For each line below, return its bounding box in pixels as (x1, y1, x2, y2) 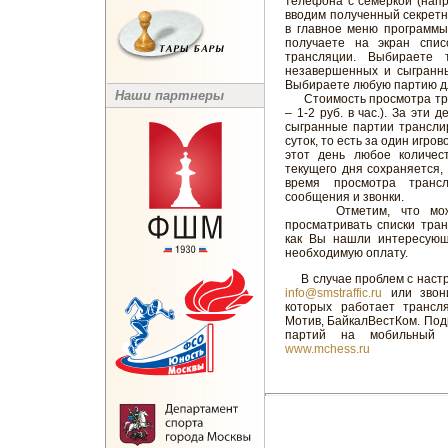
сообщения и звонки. (285, 190, 404, 204)
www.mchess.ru (285, 342, 370, 356)
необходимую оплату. (285, 246, 408, 260)
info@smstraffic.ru (285, 286, 382, 300)
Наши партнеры (111, 88, 224, 103)
